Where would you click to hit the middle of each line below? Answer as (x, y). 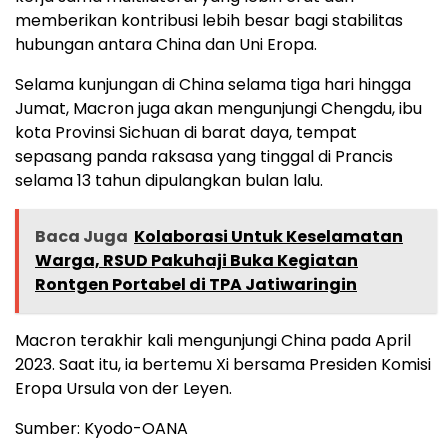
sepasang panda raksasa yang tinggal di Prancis (204, 156)
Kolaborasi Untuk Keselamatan (268, 236)
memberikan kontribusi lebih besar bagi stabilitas (209, 20)
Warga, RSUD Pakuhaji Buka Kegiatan (196, 260)
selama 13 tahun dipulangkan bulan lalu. (169, 180)
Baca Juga (81, 236)
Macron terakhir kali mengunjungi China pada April (213, 340)
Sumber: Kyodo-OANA (101, 428)
